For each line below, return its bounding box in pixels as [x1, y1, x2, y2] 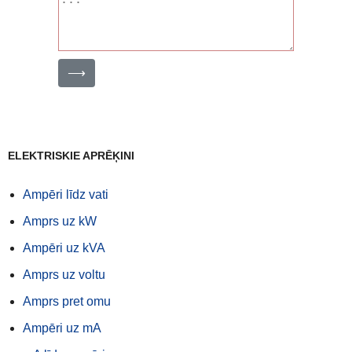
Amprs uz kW [23, 214, 97, 229]
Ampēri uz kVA [23, 241, 105, 255]
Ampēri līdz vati [23, 188, 108, 202]
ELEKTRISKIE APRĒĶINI [8, 149, 134, 163]
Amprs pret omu [23, 295, 111, 309]
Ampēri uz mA [23, 321, 101, 335]
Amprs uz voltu [23, 268, 105, 282]
